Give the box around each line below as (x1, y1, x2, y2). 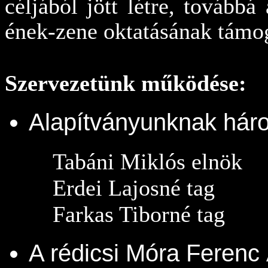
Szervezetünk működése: (5, 71, 246, 96)
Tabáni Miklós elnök (53, 149, 242, 174)
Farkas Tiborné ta (53, 202, 214, 227)
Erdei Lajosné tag (53, 175, 215, 200)
